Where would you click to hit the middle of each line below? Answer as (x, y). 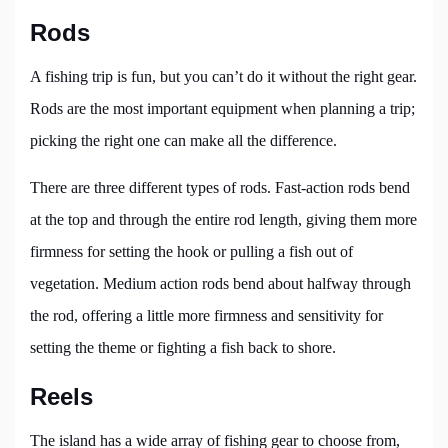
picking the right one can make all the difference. (183, 141)
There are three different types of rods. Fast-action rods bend (220, 188)
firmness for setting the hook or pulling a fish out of (191, 252)
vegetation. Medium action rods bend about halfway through (220, 284)
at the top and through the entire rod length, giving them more (223, 220)
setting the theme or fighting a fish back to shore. (183, 348)
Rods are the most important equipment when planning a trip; (222, 109)
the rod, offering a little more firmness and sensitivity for (206, 316)
